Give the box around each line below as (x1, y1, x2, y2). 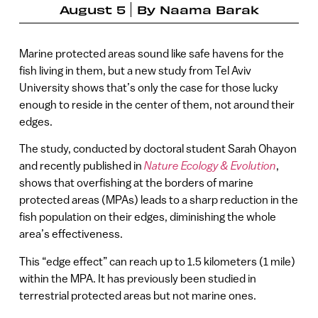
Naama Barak (159, 1, 259, 16)
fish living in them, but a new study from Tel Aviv (18, 63, 251, 77)
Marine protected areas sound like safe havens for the (18, 46, 284, 60)
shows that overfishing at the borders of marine (18, 176, 253, 190)
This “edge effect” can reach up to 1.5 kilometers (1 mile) (18, 254, 295, 268)
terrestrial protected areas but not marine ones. (18, 288, 256, 302)
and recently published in (18, 159, 144, 172)
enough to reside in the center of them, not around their (18, 97, 295, 111)
